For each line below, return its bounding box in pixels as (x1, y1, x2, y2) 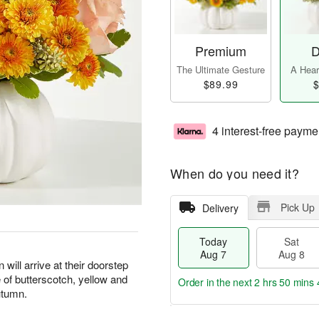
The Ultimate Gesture (177, 63, 265, 77)
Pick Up (280, 200, 315, 215)
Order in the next (178, 275, 255, 290)
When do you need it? (170, 164, 299, 183)
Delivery (202, 201, 239, 216)
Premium (195, 41, 246, 61)
